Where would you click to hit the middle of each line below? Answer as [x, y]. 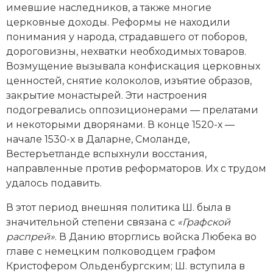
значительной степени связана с [92, 222]
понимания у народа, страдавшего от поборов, [126, 37]
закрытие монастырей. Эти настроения [107, 95]
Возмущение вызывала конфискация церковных [133, 66]
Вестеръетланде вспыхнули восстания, [106, 154]
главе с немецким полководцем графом [111, 251]
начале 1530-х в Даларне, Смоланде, [98, 139]
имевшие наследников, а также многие [109, 7]
